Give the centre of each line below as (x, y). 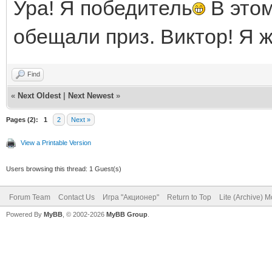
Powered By (25, 214)
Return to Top (189, 197)
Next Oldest (39, 95)
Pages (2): (22, 119)
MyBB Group (127, 214)
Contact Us (76, 197)
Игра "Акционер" (131, 197)
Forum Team (30, 197)
